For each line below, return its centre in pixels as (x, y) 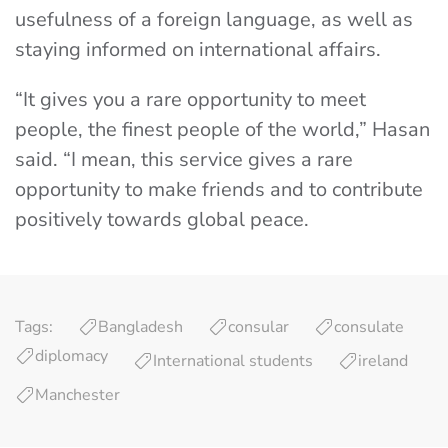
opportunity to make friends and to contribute (219, 189)
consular (258, 327)
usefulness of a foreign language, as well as (214, 19)
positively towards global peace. (162, 219)
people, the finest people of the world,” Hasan (222, 129)
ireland (383, 361)
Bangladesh (140, 327)
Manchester (77, 395)
